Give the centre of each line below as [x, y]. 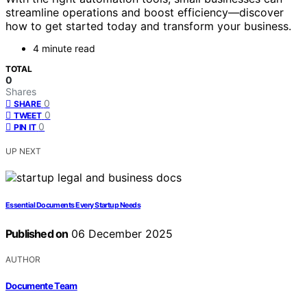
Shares [21, 92]
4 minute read [64, 49]
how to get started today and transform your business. [148, 26]
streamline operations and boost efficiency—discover [145, 13]
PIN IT [25, 127]
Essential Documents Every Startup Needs [73, 206]
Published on [37, 234]
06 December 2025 [121, 234]
